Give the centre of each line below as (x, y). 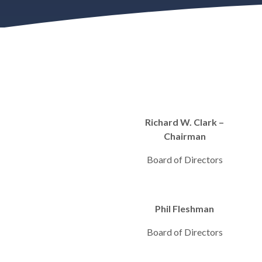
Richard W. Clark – (185, 122)
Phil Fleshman (185, 208)
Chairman (185, 136)
